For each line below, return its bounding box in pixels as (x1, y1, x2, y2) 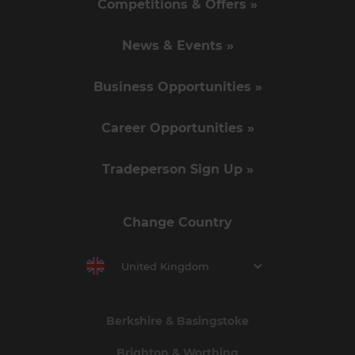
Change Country (123, 214, 232, 230)
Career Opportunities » (101, 120, 254, 136)
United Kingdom (120, 260, 209, 273)
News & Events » (121, 37, 234, 53)
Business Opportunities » (93, 78, 262, 94)
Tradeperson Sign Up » (101, 161, 254, 177)
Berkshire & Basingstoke (106, 313, 249, 328)
